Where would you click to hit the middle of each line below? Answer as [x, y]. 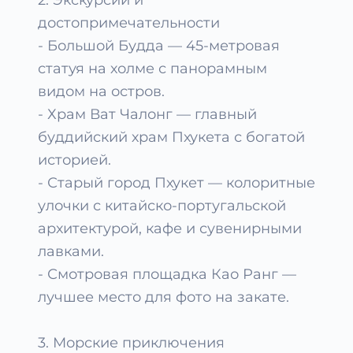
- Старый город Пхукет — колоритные [176, 183]
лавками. [71, 251]
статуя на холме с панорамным [152, 69]
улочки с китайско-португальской [162, 206]
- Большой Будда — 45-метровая [159, 46]
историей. [74, 160]
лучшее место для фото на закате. [163, 297]
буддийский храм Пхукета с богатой [171, 137]
